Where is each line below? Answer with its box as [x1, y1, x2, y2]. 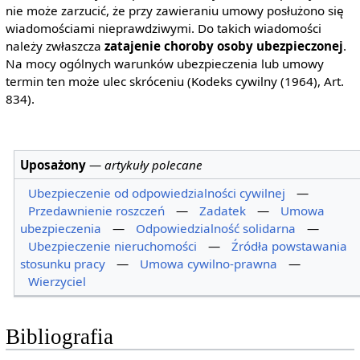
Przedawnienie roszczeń [28, 202, 166, 219]
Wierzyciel [28, 272, 87, 289]
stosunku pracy [20, 255, 106, 272]
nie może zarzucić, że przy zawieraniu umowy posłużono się [5, 2, 344, 19]
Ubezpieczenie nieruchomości [28, 237, 198, 254]
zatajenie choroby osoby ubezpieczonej [104, 38, 343, 55]
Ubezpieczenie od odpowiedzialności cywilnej [28, 184, 286, 201]
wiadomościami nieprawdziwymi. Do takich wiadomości [5, 20, 321, 37]
